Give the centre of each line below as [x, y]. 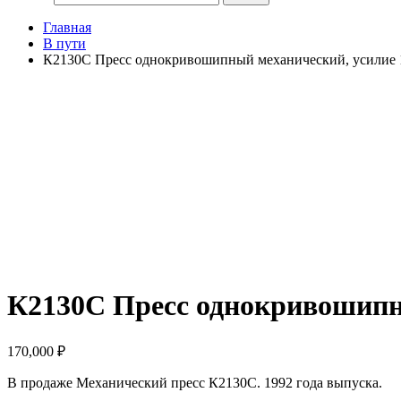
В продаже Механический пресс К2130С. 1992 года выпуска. [195, 382]
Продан [30, 106]
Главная [67, 27]
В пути [64, 43]
